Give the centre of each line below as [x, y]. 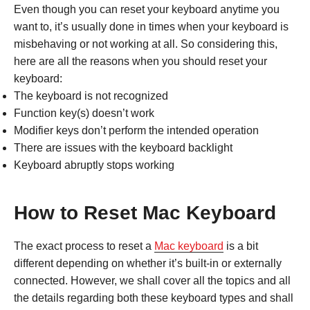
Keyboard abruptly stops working [94, 165]
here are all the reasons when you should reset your [140, 61]
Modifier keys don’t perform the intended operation [136, 130]
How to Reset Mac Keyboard [145, 212]
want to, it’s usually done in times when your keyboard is [151, 26]
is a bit [241, 246]
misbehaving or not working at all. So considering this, [146, 44]
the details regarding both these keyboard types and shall [154, 298]
